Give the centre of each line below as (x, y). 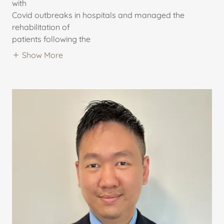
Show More (42, 55)
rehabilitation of (41, 27)
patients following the (51, 39)
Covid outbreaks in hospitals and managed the (98, 15)
